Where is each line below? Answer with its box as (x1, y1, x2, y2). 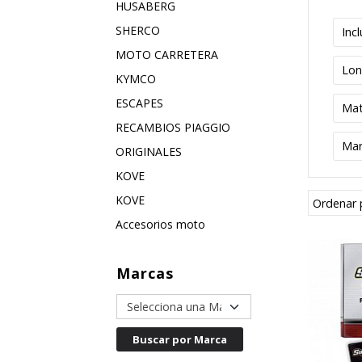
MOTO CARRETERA (115, 47, 218, 62)
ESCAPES (115, 95, 163, 111)
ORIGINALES (115, 144, 182, 159)
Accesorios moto (115, 217, 205, 232)
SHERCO (115, 23, 160, 38)
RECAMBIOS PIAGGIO (115, 120, 230, 135)
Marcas (116, 263, 174, 283)
